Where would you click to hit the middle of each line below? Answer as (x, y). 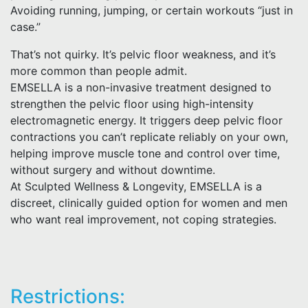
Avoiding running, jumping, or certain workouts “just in (152, 10)
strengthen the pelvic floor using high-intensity (132, 104)
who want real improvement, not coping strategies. (143, 219)
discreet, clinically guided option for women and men (149, 203)
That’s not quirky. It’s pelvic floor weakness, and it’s (143, 54)
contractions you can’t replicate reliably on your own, (149, 137)
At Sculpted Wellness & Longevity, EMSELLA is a (136, 186)
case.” (25, 27)
